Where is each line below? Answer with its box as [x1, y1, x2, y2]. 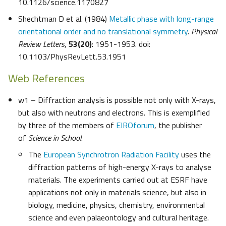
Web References [8, 70, 85, 87]
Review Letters [18, 38, 65, 50]
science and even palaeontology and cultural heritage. [28, 211, 209, 224]
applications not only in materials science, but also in [28, 186, 206, 199]
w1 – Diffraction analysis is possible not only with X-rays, [18, 94, 216, 106]
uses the [179, 148, 211, 161]
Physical [191, 25, 217, 38]
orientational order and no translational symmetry [18, 25, 188, 38]
